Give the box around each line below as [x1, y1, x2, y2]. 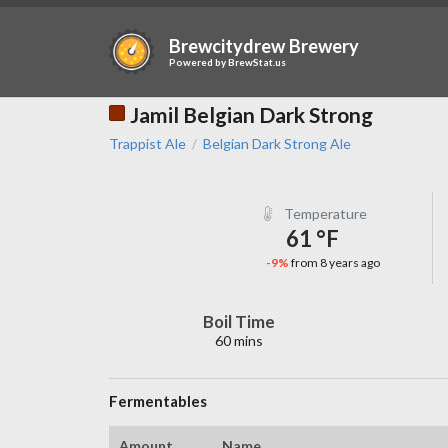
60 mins [214, 332, 263, 349]
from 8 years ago [290, 255, 380, 270]
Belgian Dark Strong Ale [202, 135, 351, 152]
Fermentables [108, 391, 207, 410]
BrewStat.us [227, 56, 286, 69]
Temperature [280, 205, 367, 222]
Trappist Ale [108, 135, 186, 152]
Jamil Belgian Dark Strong [129, 102, 373, 127]
